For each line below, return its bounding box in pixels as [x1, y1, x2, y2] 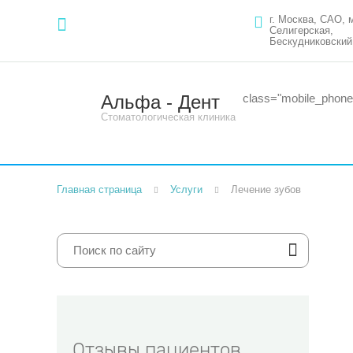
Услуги [170, 184, 203, 195]
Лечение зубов [231, 184, 301, 195]
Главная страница [57, 184, 142, 195]
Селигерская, [269, 24, 333, 36]
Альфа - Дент [101, 91, 220, 113]
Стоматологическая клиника [101, 111, 236, 123]
